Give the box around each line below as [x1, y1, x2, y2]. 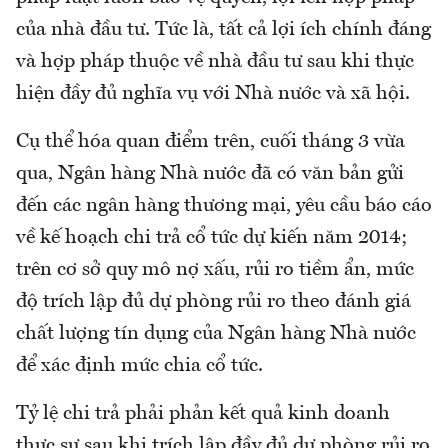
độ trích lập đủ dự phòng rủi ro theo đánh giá [16, 291, 411, 312]
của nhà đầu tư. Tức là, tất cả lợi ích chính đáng [16, 19, 431, 40]
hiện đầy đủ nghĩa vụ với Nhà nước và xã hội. [16, 83, 410, 104]
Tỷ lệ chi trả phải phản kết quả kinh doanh [16, 403, 390, 424]
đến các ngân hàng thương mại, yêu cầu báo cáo [16, 195, 432, 216]
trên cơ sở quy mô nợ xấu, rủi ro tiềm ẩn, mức [16, 259, 414, 280]
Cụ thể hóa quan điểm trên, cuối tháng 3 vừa [16, 131, 405, 152]
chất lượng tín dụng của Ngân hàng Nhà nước [16, 323, 416, 344]
